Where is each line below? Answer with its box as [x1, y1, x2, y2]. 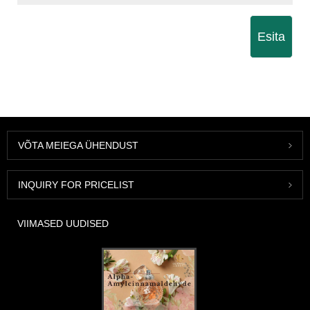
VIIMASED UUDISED [17, 218, 109, 230]
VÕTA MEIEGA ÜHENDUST [18, 140, 138, 152]
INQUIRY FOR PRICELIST [18, 179, 134, 191]
